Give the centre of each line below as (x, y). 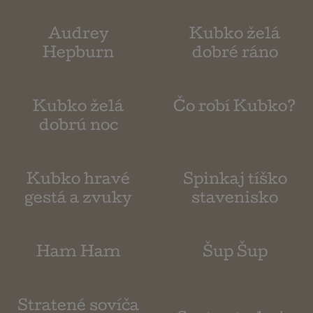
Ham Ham (78, 292)
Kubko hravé (78, 219)
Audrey (78, 36)
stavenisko (235, 238)
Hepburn (78, 55)
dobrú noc (78, 153)
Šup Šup (235, 292)
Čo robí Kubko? (235, 121)
